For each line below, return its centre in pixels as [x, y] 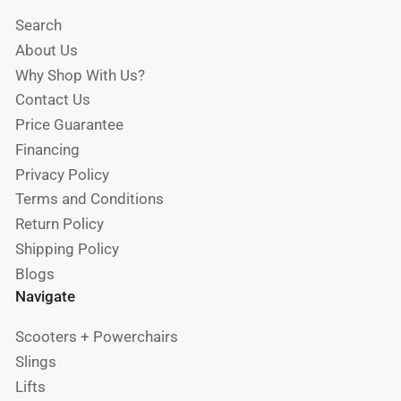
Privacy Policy [62, 175]
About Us [46, 50]
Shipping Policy [67, 249]
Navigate [45, 297]
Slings [35, 363]
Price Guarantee [69, 125]
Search [38, 26]
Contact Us [52, 100]
